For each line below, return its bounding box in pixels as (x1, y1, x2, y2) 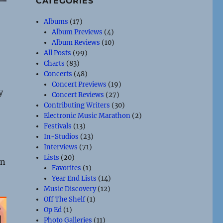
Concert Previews (52, 80, 107, 89)
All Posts (44, 49, 72, 57)
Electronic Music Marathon (44, 111, 131, 120)
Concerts (44, 70, 73, 78)
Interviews (44, 143, 78, 151)
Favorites (52, 164, 82, 172)
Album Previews (52, 28, 103, 36)
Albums (44, 17, 69, 26)
